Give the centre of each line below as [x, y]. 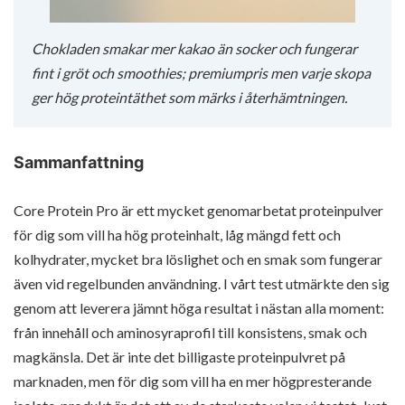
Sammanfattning [79, 163]
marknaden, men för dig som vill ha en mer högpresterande [193, 381]
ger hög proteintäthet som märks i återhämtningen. [189, 98]
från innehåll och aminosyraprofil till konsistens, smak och [190, 333]
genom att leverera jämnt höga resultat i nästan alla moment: [199, 308]
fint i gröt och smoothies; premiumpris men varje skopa [201, 73]
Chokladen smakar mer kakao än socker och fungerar [194, 49]
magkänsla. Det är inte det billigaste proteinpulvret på [179, 357]
